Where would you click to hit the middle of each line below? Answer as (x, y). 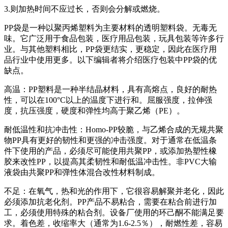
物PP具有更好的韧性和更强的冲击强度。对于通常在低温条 (110, 140)
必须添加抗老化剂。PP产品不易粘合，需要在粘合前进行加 (110, 202)
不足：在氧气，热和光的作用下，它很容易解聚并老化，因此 (114, 191)
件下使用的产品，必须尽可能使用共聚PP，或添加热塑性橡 (110, 151)
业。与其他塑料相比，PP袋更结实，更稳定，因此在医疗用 (110, 49)
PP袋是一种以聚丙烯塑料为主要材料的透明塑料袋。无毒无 (110, 27)
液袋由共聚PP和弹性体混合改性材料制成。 (82, 172)
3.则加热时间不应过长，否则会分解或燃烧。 (84, 9)
